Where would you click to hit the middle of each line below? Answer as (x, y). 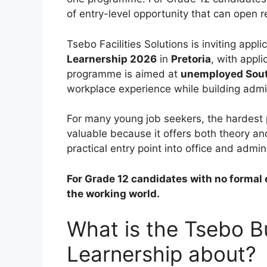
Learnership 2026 (112, 59)
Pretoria (191, 59)
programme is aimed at (124, 74)
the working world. (113, 193)
